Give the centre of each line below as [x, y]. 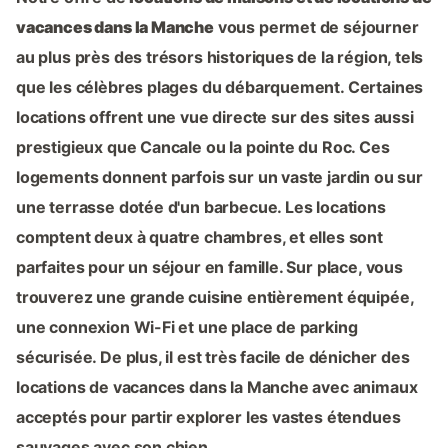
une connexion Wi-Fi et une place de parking [187, 327]
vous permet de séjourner [316, 27]
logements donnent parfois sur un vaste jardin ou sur [219, 177]
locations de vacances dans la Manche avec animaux [217, 387]
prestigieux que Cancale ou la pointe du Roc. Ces [203, 147]
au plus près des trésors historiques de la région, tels [220, 57]
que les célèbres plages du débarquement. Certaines [220, 87]
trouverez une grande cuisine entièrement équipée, [215, 297]
